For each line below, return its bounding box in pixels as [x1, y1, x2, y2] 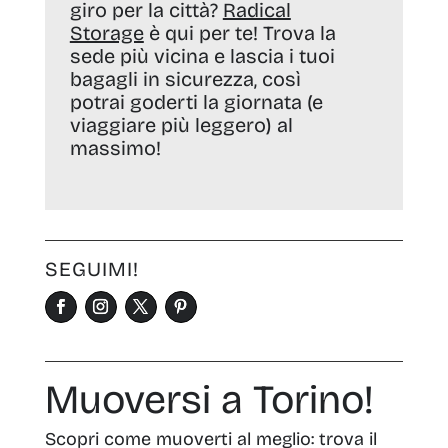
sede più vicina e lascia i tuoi [69, 44, 335, 69]
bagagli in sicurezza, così [69, 67, 301, 92]
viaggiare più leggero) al [69, 113, 293, 138]
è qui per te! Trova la [143, 21, 336, 46]
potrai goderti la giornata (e [69, 90, 323, 115]
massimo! [69, 136, 161, 161]
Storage [69, 21, 144, 46]
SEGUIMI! [44, 257, 139, 282]
